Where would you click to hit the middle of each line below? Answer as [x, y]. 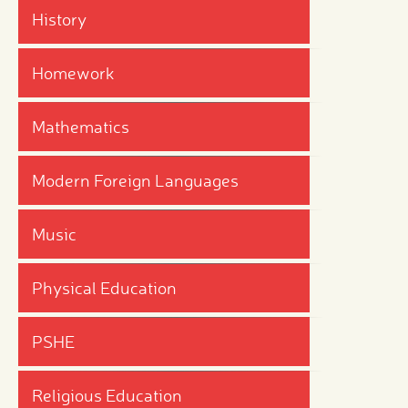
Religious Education [107, 395]
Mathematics [81, 126]
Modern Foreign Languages [135, 180]
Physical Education [104, 287]
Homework [73, 72]
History [59, 19]
